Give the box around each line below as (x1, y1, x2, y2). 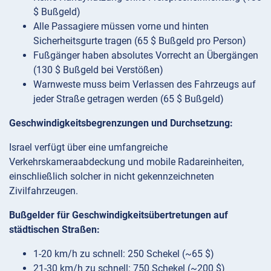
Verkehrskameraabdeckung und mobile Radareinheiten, (9, 155, 244, 168)
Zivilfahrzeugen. (9, 184, 78, 197)
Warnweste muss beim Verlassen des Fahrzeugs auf (33, 78, 256, 90)
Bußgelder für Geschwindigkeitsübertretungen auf (9, 209, 228, 221)
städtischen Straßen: (9, 223, 100, 235)
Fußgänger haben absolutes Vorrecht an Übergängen (33, 49, 258, 61)
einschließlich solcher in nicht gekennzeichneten (9, 170, 214, 182)
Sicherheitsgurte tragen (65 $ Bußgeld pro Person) (33, 34, 246, 47)
